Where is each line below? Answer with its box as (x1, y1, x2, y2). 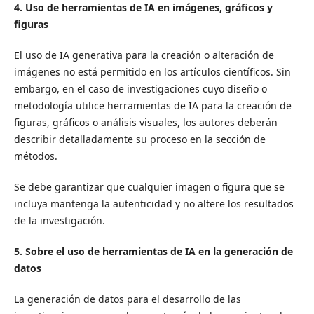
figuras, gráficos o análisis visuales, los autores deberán (13, 116, 278, 130)
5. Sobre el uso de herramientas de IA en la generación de (13, 245, 293, 259)
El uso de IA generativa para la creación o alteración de (13, 48, 274, 62)
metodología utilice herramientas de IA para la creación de (13, 99, 292, 113)
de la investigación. (13, 214, 105, 228)
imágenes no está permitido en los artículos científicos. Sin (13, 65, 291, 79)
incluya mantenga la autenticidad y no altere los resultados (13, 197, 294, 211)
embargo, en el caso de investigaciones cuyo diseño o (13, 82, 267, 96)
